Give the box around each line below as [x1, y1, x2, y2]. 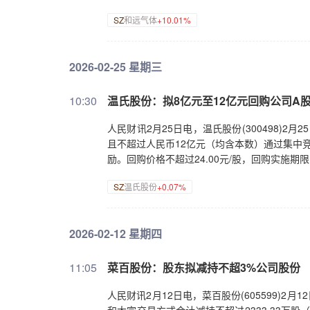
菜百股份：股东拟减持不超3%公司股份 [107, 259, 300, 275]
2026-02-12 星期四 [69, 226, 162, 241]
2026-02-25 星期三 [69, 59, 162, 75]
